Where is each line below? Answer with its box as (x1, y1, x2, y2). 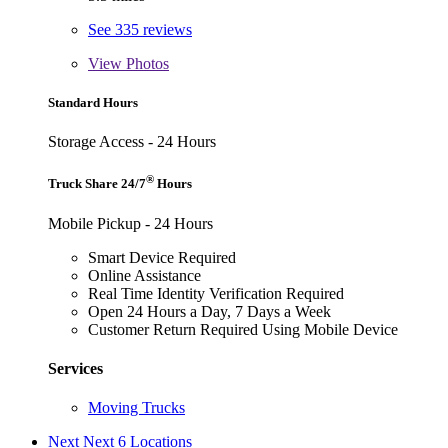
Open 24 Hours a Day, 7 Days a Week (88, 302, 331, 320)
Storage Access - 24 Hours (48, 132, 216, 150)
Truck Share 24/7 (48, 176, 146, 192)
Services (48, 359, 103, 377)
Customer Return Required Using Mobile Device (88, 320, 398, 338)
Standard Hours (48, 94, 138, 110)
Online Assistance (88, 266, 201, 284)
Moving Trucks (88, 399, 185, 417)
